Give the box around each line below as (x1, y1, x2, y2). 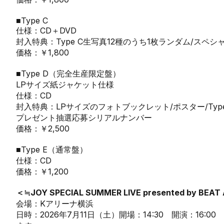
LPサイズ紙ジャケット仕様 (16, 79, 114, 89)
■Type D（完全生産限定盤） (16, 68, 120, 78)
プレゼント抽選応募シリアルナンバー (16, 112, 152, 122)
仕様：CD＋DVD (16, 25, 76, 35)
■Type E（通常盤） (16, 144, 87, 154)
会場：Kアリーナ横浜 (16, 198, 93, 208)
